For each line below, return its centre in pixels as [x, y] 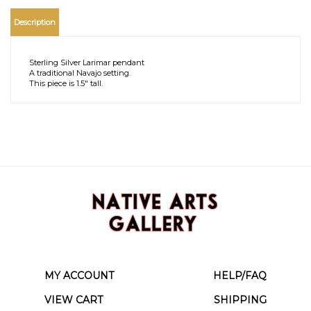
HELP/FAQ [239, 270]
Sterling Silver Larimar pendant [87, 57]
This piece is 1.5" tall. [66, 78]
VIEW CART [73, 294]
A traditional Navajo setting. [80, 67]
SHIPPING [240, 294]
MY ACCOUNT [79, 270]
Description [35, 17]
